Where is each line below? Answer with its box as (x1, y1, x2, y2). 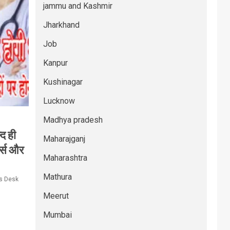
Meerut (43, 191, 69, 201)
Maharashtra (43, 153, 87, 163)
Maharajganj (43, 134, 85, 144)
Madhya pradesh (43, 115, 103, 125)
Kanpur (43, 58, 68, 68)
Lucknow (43, 96, 75, 106)
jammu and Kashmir (43, 1, 112, 11)
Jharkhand (43, 20, 80, 30)
